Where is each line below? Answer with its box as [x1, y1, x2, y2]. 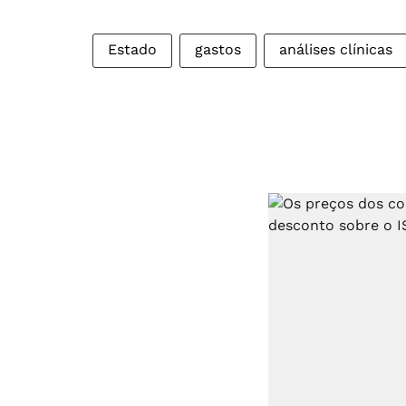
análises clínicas [279, 41, 392, 59]
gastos [195, 41, 241, 59]
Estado [108, 41, 157, 59]
